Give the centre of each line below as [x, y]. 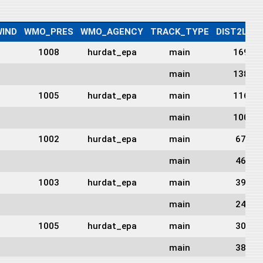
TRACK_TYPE [180, 31]
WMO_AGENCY [112, 31]
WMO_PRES [49, 31]
